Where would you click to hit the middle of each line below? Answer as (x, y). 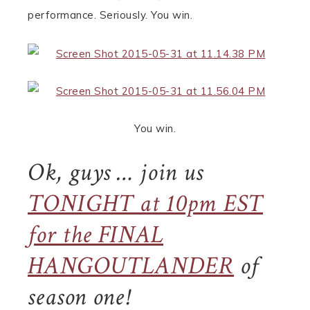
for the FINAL (95, 235)
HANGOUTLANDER (131, 266)
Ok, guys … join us (116, 173)
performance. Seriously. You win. (110, 15)
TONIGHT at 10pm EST (145, 204)
